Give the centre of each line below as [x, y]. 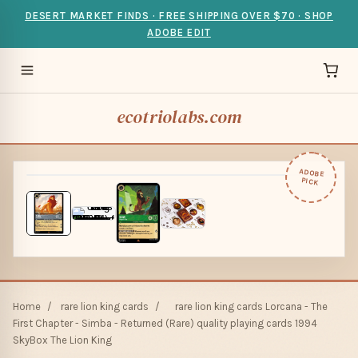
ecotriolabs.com [179, 117]
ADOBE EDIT [179, 32]
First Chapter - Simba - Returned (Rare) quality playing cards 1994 [165, 324]
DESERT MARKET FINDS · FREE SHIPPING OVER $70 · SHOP [179, 16]
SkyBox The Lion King [62, 340]
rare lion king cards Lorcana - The [251, 307]
